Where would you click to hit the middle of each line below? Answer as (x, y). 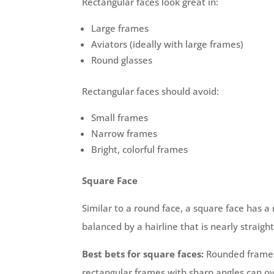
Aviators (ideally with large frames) (168, 44)
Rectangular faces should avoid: (151, 91)
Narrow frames (124, 133)
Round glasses (122, 60)
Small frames (120, 117)
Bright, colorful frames (140, 149)
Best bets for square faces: (143, 254)
